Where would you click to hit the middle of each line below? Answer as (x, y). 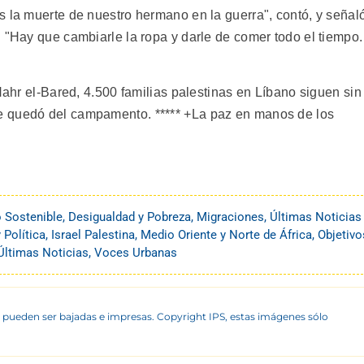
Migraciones (230, 217)
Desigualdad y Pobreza (130, 217)
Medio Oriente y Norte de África (226, 235)
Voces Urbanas (136, 253)
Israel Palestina (93, 235)
